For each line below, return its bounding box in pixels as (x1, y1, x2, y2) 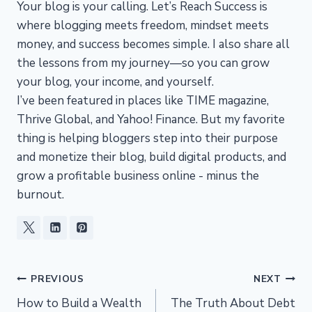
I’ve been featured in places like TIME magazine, (17, 92, 269, 109)
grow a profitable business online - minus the (17, 167, 259, 184)
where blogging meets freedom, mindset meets (17, 17, 269, 33)
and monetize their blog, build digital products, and (17, 148, 286, 165)
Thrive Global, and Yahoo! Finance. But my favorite (17, 111, 285, 127)
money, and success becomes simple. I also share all (17, 36, 290, 52)
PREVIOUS (31, 272, 84, 286)
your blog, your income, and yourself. (17, 73, 214, 90)
